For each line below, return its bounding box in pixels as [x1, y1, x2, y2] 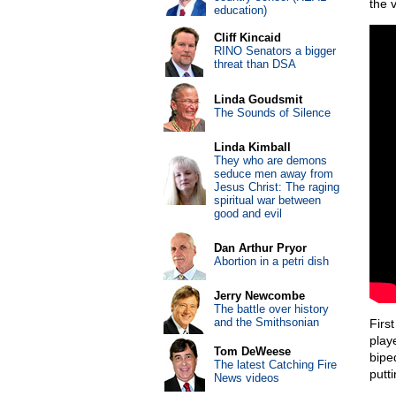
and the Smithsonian [213, 316, 319, 329]
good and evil [213, 207, 282, 220]
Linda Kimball [213, 141, 291, 154]
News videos [213, 371, 279, 385]
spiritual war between [213, 194, 321, 207]
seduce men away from [213, 167, 333, 180]
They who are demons [213, 154, 327, 167]
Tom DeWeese [213, 345, 291, 358]
